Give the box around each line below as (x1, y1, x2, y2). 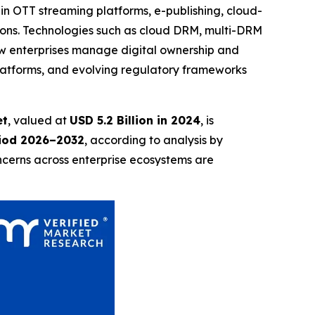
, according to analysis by (84, 132, 223, 147)
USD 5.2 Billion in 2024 (70, 112, 200, 127)
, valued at (8, 112, 70, 127)
